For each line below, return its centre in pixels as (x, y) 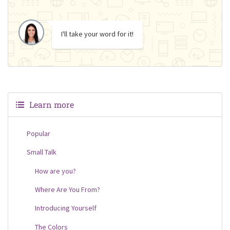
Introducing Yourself (66, 208)
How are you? (55, 171)
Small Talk (42, 152)
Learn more (52, 104)
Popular (39, 133)
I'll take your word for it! (97, 34)
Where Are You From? (68, 189)
